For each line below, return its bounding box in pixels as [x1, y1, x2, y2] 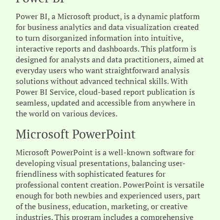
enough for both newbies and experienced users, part [16, 190, 200, 201]
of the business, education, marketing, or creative [16, 201, 188, 212]
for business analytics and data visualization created [16, 22, 199, 32]
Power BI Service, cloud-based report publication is [16, 86, 195, 97]
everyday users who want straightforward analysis [16, 65, 190, 76]
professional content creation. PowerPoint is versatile [16, 179, 204, 190]
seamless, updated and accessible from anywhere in [16, 97, 195, 108]
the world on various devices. [16, 108, 117, 119]
